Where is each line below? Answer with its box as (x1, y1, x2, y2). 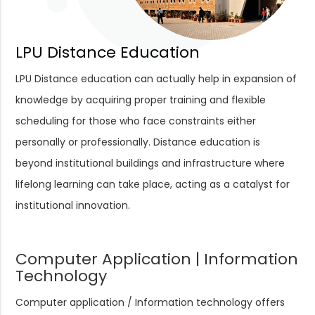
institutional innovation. (15, 198, 131, 213)
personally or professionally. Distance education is (15, 135, 261, 150)
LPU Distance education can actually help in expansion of (15, 72, 297, 86)
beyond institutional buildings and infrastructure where (15, 156, 285, 171)
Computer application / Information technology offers (15, 295, 285, 310)
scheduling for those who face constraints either (15, 114, 257, 129)
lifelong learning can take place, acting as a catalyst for (15, 177, 290, 192)
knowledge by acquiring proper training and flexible (15, 93, 266, 108)
